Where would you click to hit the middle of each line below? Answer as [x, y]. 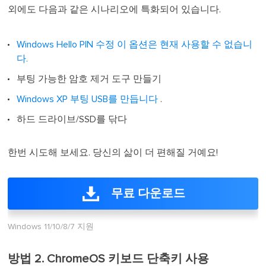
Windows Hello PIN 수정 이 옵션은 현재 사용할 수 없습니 [135, 45]
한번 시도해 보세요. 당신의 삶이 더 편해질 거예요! [113, 153]
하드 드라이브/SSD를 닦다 [72, 120]
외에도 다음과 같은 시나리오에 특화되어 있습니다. [115, 10]
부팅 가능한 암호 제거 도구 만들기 [89, 79]
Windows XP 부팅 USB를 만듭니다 [88, 99]
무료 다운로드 [148, 194]
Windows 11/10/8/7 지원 [51, 227]
